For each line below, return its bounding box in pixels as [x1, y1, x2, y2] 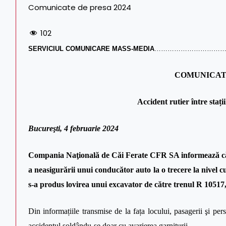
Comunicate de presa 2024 [28, 2, 131, 13]
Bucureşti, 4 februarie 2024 [28, 124, 119, 133]
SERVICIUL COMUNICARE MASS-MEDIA [28, 44, 154, 52]
